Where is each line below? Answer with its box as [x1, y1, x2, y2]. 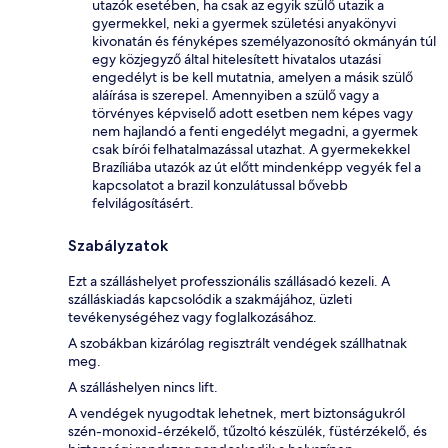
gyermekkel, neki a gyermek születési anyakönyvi [92, 14, 396, 33]
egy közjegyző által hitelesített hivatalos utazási [92, 50, 381, 69]
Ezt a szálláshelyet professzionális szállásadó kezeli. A [68, 272, 390, 291]
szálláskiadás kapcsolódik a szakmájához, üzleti [68, 290, 352, 309]
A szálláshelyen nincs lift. [68, 378, 218, 397]
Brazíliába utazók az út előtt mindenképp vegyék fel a [92, 158, 421, 177]
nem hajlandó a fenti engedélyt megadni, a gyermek [92, 122, 418, 141]
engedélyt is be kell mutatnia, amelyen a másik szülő [92, 68, 413, 87]
